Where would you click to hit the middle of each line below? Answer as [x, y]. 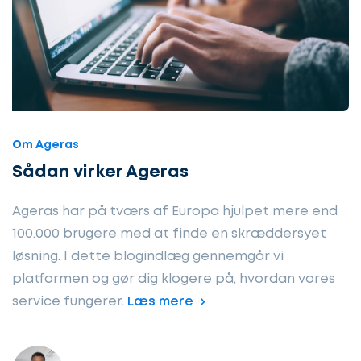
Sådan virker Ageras [100, 172]
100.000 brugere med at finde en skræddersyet [169, 234]
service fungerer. [70, 301]
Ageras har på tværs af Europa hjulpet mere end [175, 211]
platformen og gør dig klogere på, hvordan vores [174, 279]
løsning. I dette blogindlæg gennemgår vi [148, 256]
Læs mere [160, 301]
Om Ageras [46, 145]
